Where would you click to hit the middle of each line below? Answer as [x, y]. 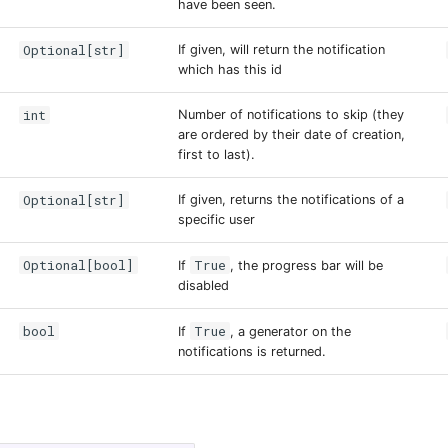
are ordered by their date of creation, [291, 134]
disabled [203, 285]
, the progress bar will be [306, 265]
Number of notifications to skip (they [291, 114]
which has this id [230, 69]
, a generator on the [290, 331]
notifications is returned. [252, 351]
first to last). [216, 154]
